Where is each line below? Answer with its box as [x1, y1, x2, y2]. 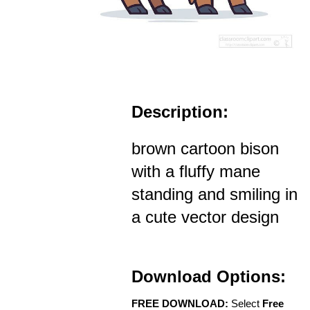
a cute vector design [131, 208, 279, 227]
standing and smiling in [131, 185, 298, 204]
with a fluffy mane [131, 162, 260, 181]
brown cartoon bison [131, 139, 279, 158]
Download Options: [131, 267, 286, 286]
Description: [131, 102, 228, 122]
